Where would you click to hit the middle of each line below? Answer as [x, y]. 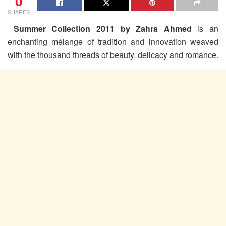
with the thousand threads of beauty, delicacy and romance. [113, 54]
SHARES [19, 11]
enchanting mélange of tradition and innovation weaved [113, 41]
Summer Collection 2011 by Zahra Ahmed [100, 28]
